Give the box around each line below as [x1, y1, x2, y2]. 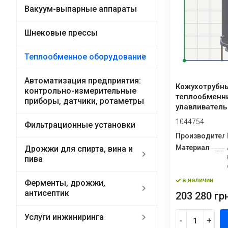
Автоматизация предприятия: [24, 76, 141, 85]
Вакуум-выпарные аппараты [24, 4, 137, 14]
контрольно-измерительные [24, 86, 136, 96]
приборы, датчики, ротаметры [24, 96, 144, 106]
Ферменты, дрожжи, [24, 178, 105, 188]
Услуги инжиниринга [24, 212, 104, 222]
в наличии [182, 176, 213, 184]
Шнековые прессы [24, 28, 98, 38]
